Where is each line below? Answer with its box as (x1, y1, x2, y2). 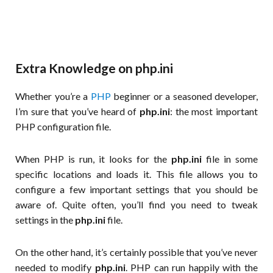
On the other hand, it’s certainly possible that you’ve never (15, 246, 258, 258)
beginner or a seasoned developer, (110, 90, 258, 102)
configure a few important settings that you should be (15, 183, 258, 196)
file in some (202, 153, 258, 165)
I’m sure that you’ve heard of (15, 105, 140, 118)
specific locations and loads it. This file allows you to (15, 168, 258, 180)
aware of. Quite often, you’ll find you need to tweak (15, 199, 258, 211)
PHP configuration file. (15, 121, 113, 133)
